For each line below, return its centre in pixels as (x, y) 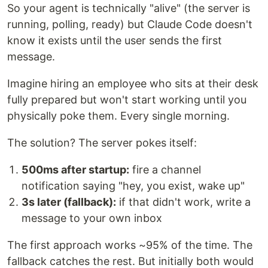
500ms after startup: (75, 170)
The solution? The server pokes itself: (102, 143)
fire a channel (165, 170)
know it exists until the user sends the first (115, 41)
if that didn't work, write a (183, 202)
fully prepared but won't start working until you (127, 100)
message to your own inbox (92, 218)
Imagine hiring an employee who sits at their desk (133, 84)
